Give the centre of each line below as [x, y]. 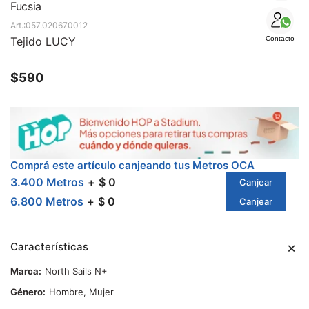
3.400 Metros [47, 182]
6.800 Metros [47, 202]
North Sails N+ [76, 271]
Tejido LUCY [43, 41]
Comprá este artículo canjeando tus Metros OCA [132, 166]
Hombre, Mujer [81, 292]
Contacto [280, 38]
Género [27, 292]
